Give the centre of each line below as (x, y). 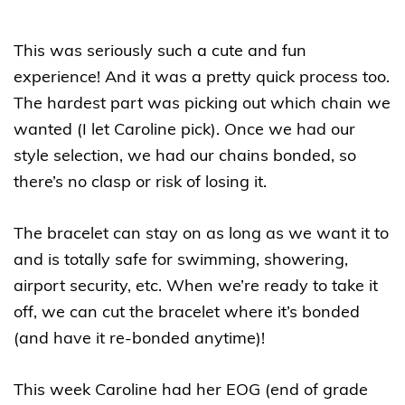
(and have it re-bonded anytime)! (139, 340)
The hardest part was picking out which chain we (202, 105)
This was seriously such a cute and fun (160, 52)
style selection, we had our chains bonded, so (185, 157)
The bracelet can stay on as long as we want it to (201, 235)
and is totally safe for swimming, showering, (181, 261)
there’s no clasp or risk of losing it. (140, 184)
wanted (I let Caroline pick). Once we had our (184, 131)
